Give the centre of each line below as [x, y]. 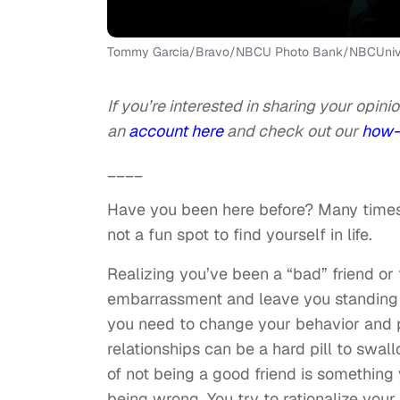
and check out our [294, 131]
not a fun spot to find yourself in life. [240, 235]
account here [178, 131]
